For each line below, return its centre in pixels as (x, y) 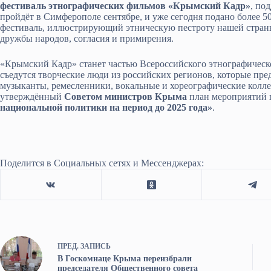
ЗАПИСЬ (96, 247)
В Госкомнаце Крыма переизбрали (125, 259)
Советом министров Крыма (126, 97)
